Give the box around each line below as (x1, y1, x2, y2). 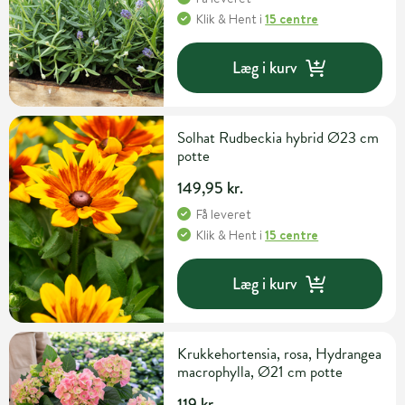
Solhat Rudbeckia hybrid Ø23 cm (177, 127, 380, 150)
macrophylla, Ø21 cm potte (177, 361, 344, 384)
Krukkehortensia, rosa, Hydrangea (177, 343, 382, 366)
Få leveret (196, 205, 252, 224)
